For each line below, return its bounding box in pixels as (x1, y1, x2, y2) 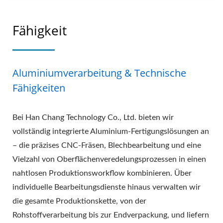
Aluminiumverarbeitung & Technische (12, 66, 186, 80)
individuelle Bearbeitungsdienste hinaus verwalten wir (12, 183, 201, 191)
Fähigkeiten (12, 81, 65, 95)
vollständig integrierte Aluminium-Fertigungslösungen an (12, 127, 209, 135)
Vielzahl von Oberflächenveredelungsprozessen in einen (12, 155, 206, 163)
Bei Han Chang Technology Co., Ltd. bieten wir (12, 113, 174, 121)
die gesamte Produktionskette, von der (12, 197, 146, 205)
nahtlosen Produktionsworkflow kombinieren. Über (12, 169, 192, 177)
